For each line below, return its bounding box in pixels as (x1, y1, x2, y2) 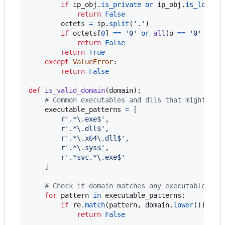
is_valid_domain (45, 86, 105, 94)
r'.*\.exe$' (61, 115, 105, 123)
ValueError (73, 57, 113, 66)
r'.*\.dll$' (61, 124, 105, 133)
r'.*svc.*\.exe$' (61, 153, 125, 161)
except (45, 57, 69, 66)
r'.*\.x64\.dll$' (61, 134, 125, 142)
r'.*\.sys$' (61, 143, 105, 152)
